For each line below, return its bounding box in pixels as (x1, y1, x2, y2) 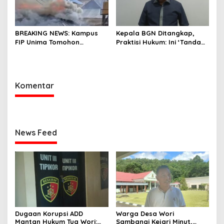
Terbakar (15, 47, 45, 55)
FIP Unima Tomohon (15, 38, 79, 46)
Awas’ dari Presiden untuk (115, 47, 201, 55)
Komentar (15, 80, 54, 91)
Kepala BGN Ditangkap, (115, 29, 194, 37)
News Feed (15, 127, 57, 138)
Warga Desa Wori (115, 209, 174, 217)
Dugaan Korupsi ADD (15, 209, 83, 217)
